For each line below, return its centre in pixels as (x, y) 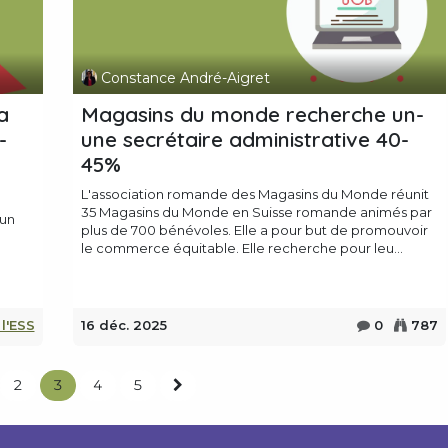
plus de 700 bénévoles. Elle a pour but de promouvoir (254, 230)
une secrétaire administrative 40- (244, 139)
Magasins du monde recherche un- (252, 114)
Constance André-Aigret (186, 77)
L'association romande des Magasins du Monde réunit (254, 194)
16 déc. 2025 (123, 325)
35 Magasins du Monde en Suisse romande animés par (256, 212)
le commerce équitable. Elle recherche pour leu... (241, 248)
